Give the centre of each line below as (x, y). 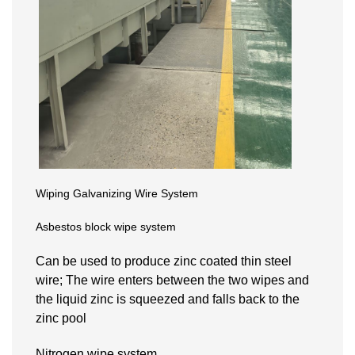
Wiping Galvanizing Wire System (117, 193)
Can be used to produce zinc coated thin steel (164, 261)
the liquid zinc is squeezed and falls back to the (168, 299)
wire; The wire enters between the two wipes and (172, 280)
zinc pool (61, 318)
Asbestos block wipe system (106, 226)
